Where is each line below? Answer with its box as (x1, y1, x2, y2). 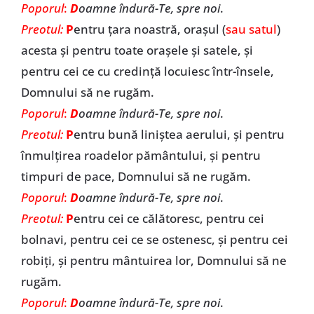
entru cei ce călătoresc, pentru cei (73, 210, 264, 226)
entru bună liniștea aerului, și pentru (73, 126, 285, 142)
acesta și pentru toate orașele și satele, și (20, 42, 253, 58)
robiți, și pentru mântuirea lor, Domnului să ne (20, 252, 287, 268)
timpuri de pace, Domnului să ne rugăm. (20, 168, 251, 184)
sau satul (225, 21, 277, 37)
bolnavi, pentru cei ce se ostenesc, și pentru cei (20, 231, 288, 247)
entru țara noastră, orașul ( (73, 21, 226, 37)
